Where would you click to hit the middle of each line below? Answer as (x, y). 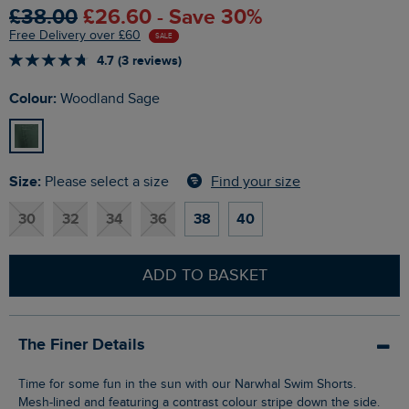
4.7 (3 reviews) (139, 61)
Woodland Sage (108, 100)
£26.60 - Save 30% (173, 18)
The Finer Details (82, 346)
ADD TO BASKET (204, 276)
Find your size (256, 182)
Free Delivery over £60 (75, 36)
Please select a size (107, 183)
